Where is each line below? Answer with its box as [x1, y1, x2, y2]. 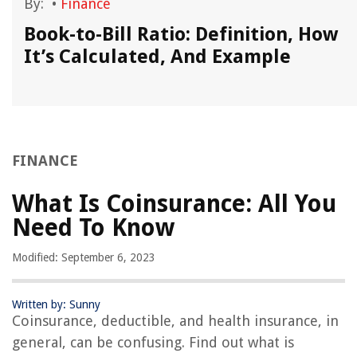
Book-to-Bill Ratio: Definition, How [24, 23, 338, 46]
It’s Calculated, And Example [24, 45, 291, 69]
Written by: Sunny [12, 298, 100, 312]
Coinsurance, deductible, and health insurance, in [12, 312, 339, 330]
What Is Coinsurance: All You [12, 190, 336, 218]
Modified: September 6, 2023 [12, 251, 155, 265]
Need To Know [12, 214, 175, 242]
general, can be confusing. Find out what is [12, 334, 294, 351]
